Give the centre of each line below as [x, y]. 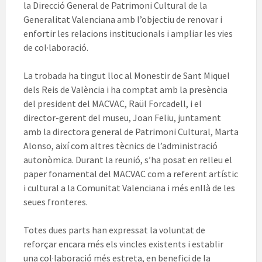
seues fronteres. [56, 202]
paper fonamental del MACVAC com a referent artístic [131, 174]
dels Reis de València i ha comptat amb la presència [125, 90]
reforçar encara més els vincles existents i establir [123, 244]
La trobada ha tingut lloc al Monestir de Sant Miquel [127, 76]
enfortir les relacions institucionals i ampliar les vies [128, 34]
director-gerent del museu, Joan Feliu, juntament [122, 118]
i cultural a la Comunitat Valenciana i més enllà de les [129, 188]
